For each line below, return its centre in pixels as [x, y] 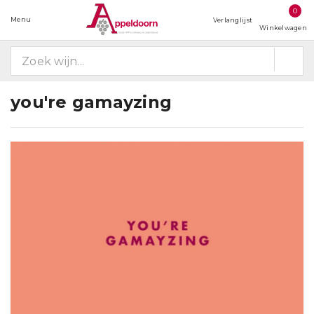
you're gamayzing [91, 102]
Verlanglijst [233, 20]
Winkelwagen [283, 28]
